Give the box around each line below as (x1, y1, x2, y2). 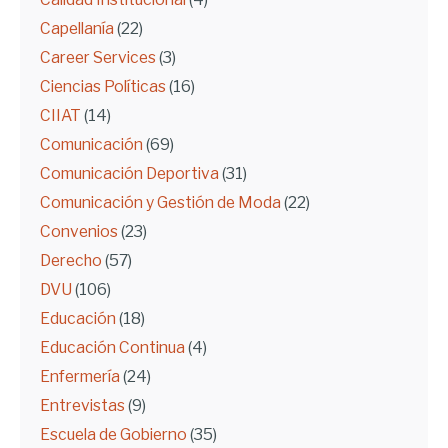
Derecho (40, 251, 102, 271)
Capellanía (40, 19, 114, 39)
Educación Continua (40, 338, 185, 358)
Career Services (40, 48, 156, 68)
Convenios (40, 222, 118, 242)
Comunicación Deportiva (40, 164, 219, 184)
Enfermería (40, 367, 120, 387)
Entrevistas (40, 396, 125, 416)
